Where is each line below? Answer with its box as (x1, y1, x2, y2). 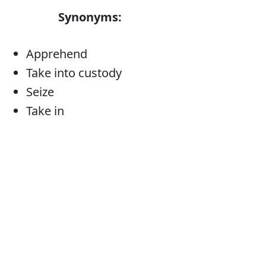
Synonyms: (58, 9, 122, 26)
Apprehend (26, 46, 87, 62)
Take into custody (26, 65, 122, 81)
